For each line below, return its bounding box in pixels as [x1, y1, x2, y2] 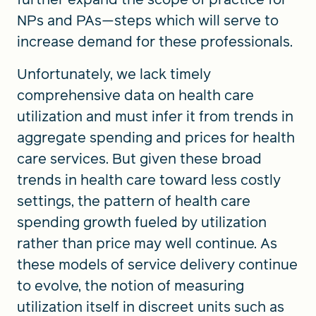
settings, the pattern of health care [17, 191, 250, 211]
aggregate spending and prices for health [17, 128, 295, 147]
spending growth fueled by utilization [17, 212, 267, 232]
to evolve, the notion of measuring [17, 276, 244, 296]
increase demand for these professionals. [17, 32, 293, 51]
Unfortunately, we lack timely [17, 64, 211, 84]
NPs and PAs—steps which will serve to [17, 11, 279, 30]
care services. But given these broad [17, 149, 262, 169]
